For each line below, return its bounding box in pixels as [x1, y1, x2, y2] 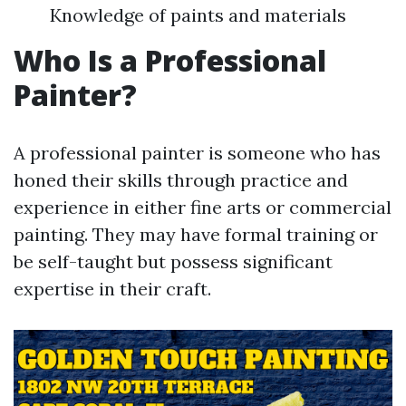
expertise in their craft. [14, 277, 211, 300]
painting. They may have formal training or [14, 223, 378, 246]
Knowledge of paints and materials [50, 4, 346, 26]
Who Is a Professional [14, 41, 326, 80]
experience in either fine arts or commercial [14, 196, 391, 218]
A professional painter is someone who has [14, 141, 381, 164]
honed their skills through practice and [14, 169, 348, 191]
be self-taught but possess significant [14, 250, 333, 273]
